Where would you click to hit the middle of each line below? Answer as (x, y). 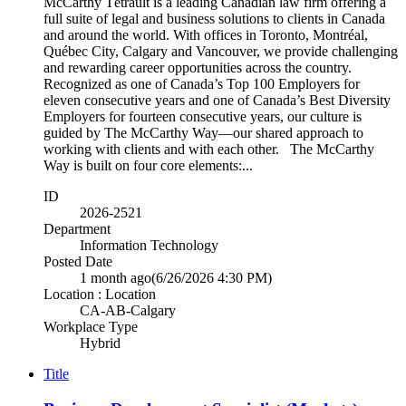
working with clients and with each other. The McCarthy (209, 149)
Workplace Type (91, 326)
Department (77, 228)
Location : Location (100, 294)
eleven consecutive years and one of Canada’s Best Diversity (217, 100)
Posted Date (78, 261)
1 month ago (116, 277)
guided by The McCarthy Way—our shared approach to (203, 132)
